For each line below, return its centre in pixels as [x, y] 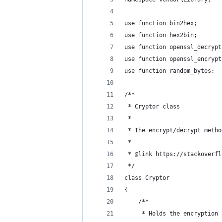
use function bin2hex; [161, 23]
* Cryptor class [152, 107]
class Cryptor [147, 178]
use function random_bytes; [169, 71]
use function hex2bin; [161, 35]
